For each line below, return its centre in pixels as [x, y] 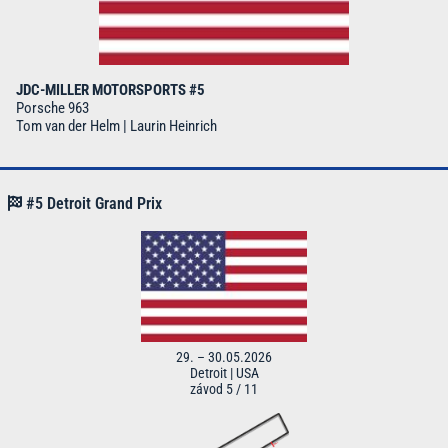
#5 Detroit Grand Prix [92, 203]
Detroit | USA [224, 373]
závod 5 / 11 [224, 389]
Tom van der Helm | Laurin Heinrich [116, 125]
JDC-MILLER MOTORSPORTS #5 [110, 89]
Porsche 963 [52, 107]
